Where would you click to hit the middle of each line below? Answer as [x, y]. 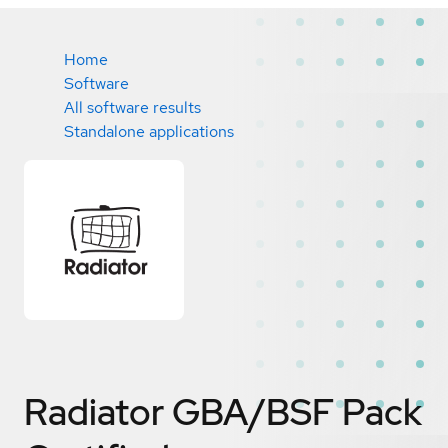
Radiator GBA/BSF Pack [223, 411]
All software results [132, 107]
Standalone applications [149, 131]
